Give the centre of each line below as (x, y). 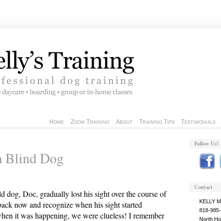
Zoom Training (90, 122)
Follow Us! (206, 144)
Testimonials (198, 122)
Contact (203, 187)
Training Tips (157, 122)
